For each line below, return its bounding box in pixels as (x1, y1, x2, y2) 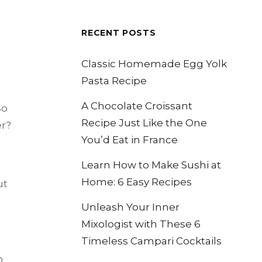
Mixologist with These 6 (81, 218, 201, 230)
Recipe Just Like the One (81, 116, 208, 129)
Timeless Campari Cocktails (81, 235, 222, 247)
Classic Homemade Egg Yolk (81, 57, 227, 70)
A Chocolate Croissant (81, 99, 193, 112)
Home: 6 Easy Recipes (81, 175, 192, 188)
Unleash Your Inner (81, 201, 180, 213)
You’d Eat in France (81, 133, 178, 146)
